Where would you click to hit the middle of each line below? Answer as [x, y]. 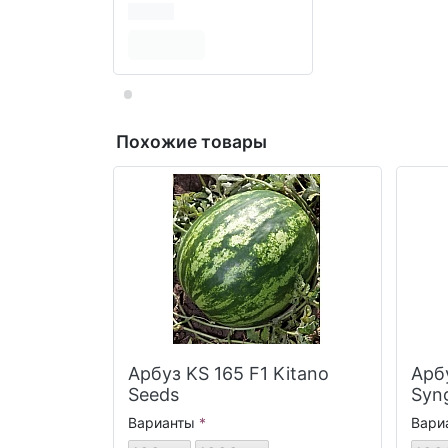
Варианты [161, 423]
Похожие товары [191, 142]
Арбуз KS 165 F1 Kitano [200, 374]
